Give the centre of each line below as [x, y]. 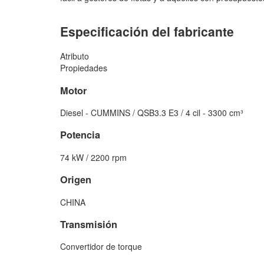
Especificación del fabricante [147, 31]
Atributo [75, 56]
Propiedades [84, 68]
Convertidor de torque [101, 247]
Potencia [80, 135]
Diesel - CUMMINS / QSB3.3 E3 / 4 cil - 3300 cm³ [152, 113]
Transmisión [89, 224]
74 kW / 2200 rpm [93, 157]
